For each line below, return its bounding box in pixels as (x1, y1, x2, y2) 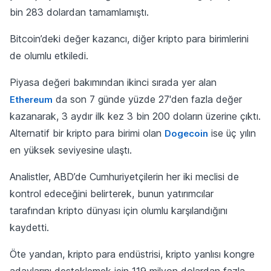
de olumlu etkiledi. (10, 49, 88, 62)
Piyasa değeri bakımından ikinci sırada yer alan (10, 76, 217, 88)
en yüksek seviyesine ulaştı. (10, 143, 132, 156)
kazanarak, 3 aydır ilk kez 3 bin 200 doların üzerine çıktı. (10, 109, 261, 122)
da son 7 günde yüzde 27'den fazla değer (53, 93, 242, 105)
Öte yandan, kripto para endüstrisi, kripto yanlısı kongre (10, 247, 255, 260)
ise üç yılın (208, 126, 256, 139)
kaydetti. (10, 221, 49, 233)
